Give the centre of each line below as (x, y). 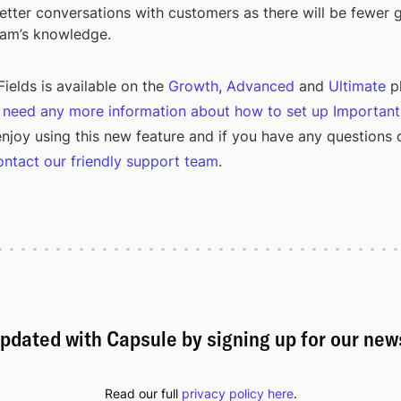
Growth (193, 85)
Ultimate (357, 85)
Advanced (260, 85)
